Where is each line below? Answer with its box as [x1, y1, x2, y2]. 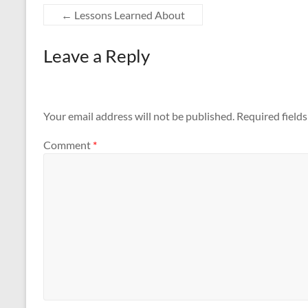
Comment [43, 137, 93, 151]
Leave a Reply [43, 45, 150, 67]
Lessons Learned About [72, 8, 185, 21]
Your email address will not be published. [43, 109, 234, 123]
